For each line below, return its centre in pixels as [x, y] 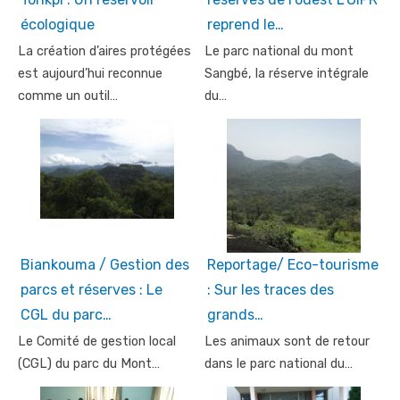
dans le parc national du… [279, 363]
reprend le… [246, 24]
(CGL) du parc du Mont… [89, 363]
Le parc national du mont [279, 51]
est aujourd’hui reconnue [90, 73]
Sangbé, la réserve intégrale [287, 73]
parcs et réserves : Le [92, 289]
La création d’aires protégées [104, 51]
